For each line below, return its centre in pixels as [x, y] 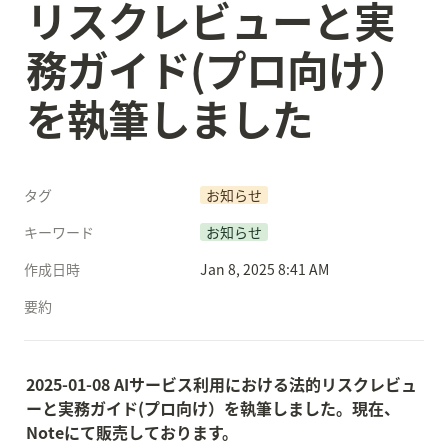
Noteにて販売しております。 [132, 432]
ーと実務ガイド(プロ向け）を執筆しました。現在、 [213, 408]
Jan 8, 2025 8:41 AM [264, 269]
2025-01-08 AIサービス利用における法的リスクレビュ [221, 384]
